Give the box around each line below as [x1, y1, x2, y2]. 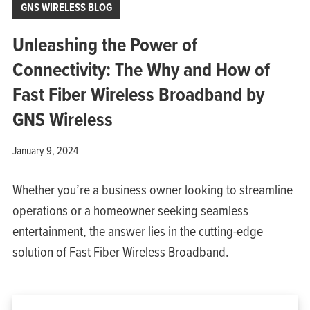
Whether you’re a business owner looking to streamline [12, 179, 293, 199]
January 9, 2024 [12, 142, 78, 158]
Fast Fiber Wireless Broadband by [12, 80, 264, 109]
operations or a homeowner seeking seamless [12, 200, 248, 219]
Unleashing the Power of [12, 30, 197, 59]
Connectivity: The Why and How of [12, 55, 270, 84]
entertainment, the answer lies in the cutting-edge [12, 221, 263, 240]
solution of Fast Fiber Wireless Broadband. [12, 241, 229, 261]
